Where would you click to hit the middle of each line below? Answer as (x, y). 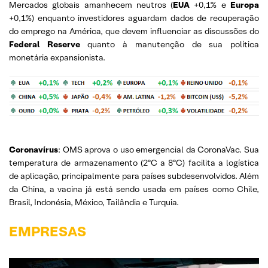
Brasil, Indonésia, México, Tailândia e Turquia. (94, 202)
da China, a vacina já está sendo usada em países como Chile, (134, 189)
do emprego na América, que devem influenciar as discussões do (134, 31)
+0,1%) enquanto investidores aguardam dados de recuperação (134, 18)
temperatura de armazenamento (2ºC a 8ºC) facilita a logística (134, 163)
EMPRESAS (48, 232)
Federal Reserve (45, 44)
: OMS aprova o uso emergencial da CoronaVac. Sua (159, 150)
